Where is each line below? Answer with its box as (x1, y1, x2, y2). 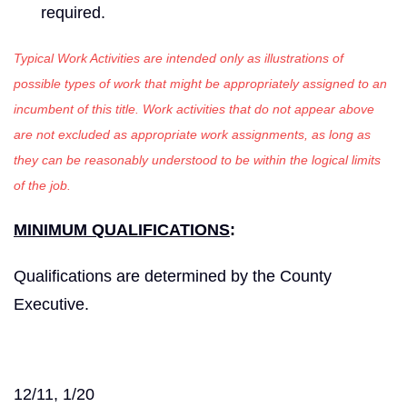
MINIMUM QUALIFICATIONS (14, 220, 230, 239)
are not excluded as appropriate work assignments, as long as (14, 126, 371, 142)
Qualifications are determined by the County (14, 266, 332, 285)
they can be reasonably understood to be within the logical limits (14, 152, 381, 167)
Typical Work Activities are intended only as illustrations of (14, 50, 343, 65)
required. (41, 3, 105, 22)
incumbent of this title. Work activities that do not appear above (14, 101, 374, 116)
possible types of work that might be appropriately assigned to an (14, 75, 387, 91)
